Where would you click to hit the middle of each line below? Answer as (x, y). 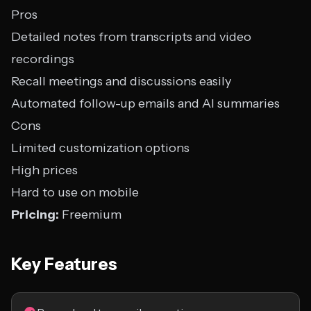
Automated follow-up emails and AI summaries (145, 103)
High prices (44, 170)
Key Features (64, 264)
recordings (43, 59)
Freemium (90, 215)
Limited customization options (100, 148)
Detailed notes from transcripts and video (131, 37)
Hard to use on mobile (75, 192)
